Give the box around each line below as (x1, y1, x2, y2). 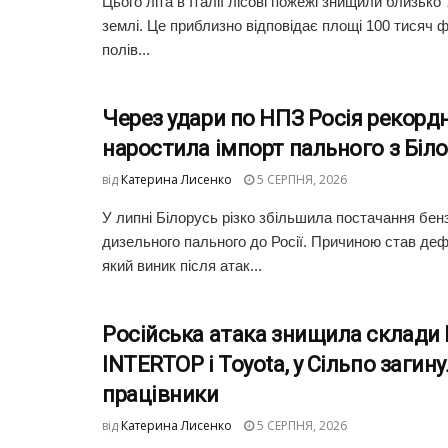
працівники (102, 382, 219, 408)
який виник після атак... (102, 257, 262, 275)
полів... (102, 41, 150, 59)
